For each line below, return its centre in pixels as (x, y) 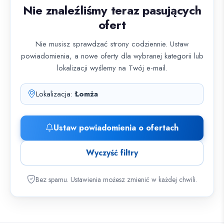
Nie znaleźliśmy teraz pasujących (112, 10)
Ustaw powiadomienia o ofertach (116, 127)
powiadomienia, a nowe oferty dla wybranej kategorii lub (112, 56)
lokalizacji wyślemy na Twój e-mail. (112, 68)
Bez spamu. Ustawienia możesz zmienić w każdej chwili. (116, 179)
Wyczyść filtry (112, 152)
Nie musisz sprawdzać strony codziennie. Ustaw (112, 44)
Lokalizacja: (55, 94)
